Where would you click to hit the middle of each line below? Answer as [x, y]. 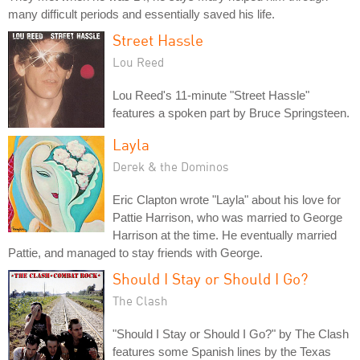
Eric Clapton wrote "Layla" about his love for [227, 200]
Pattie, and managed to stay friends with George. [135, 253]
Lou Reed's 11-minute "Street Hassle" [211, 95]
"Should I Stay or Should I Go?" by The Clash [231, 334]
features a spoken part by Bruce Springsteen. [231, 113]
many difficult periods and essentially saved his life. [141, 14]
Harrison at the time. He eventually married [225, 235]
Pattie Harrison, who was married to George [227, 217]
